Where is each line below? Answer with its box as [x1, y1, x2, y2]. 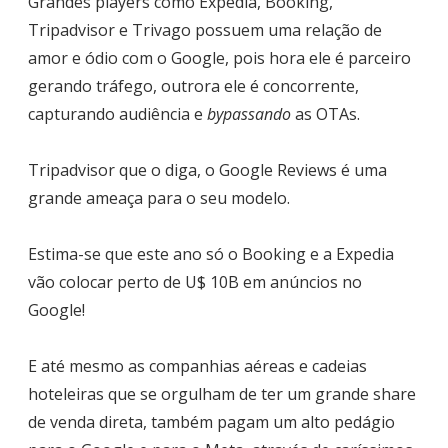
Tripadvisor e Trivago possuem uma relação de [28, 19, 382, 42]
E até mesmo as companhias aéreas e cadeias [28, 355, 367, 378]
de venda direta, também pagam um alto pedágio [28, 411, 395, 434]
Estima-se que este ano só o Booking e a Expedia [28, 243, 394, 266]
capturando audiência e [28, 103, 207, 126]
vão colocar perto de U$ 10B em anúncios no [28, 271, 362, 294]
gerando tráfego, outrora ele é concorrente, [28, 75, 359, 98]
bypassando [207, 103, 291, 126]
